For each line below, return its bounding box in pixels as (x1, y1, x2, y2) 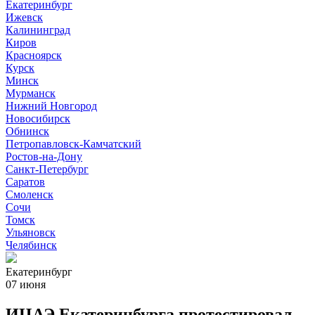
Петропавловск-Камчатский (6, 138, 141, 150)
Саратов (6, 176, 45, 188)
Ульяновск (6, 226, 56, 238)
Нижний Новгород (6, 100, 97, 112)
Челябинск (6, 239, 57, 251)
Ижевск (6, 11, 43, 23)
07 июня (6, 278, 46, 290)
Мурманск (6, 87, 56, 99)
